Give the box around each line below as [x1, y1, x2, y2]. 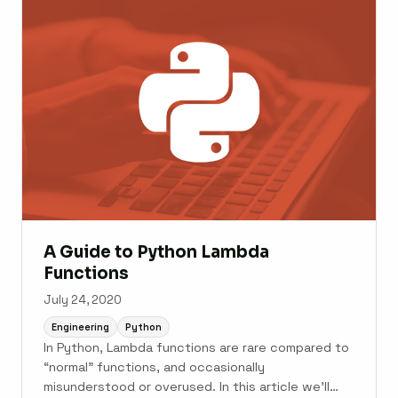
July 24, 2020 [44, 292, 122, 308]
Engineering [52, 320, 109, 333]
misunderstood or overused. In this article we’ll [44, 378, 330, 395]
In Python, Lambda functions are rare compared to [44, 339, 349, 356]
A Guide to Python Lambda [44, 242, 269, 263]
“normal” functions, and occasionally [44, 359, 265, 376]
